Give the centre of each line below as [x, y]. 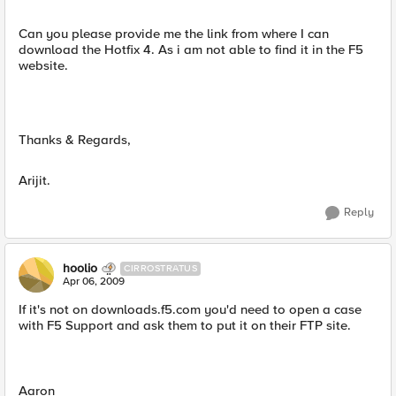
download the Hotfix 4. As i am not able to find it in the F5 [191, 49]
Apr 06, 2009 [94, 282]
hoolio [80, 268]
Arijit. [34, 180]
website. [43, 65]
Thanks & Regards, [75, 140]
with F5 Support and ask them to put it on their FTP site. [185, 325]
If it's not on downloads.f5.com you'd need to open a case [190, 309]
